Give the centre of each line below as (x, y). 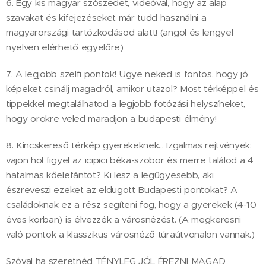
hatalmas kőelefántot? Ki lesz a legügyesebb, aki (110, 175)
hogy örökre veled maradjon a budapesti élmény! (111, 118)
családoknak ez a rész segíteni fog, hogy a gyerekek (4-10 (131, 205)
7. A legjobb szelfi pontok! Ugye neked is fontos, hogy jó (127, 74)
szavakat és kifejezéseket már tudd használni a (106, 18)
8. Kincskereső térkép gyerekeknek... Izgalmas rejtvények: (129, 145)
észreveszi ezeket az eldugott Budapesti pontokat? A (122, 190)
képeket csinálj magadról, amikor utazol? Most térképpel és (132, 89)
